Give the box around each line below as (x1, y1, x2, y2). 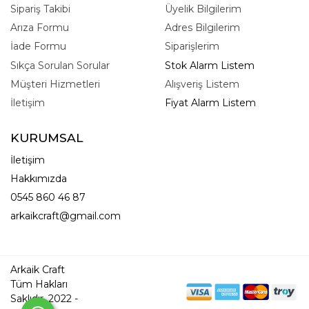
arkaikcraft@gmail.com (10, 210, 121, 223)
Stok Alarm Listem (165, 59, 255, 72)
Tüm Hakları (10, 278, 68, 291)
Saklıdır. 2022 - (10, 292, 78, 306)
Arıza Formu (10, 21, 69, 34)
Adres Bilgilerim (165, 21, 240, 34)
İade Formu (10, 40, 66, 53)
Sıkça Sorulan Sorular (10, 59, 110, 72)
